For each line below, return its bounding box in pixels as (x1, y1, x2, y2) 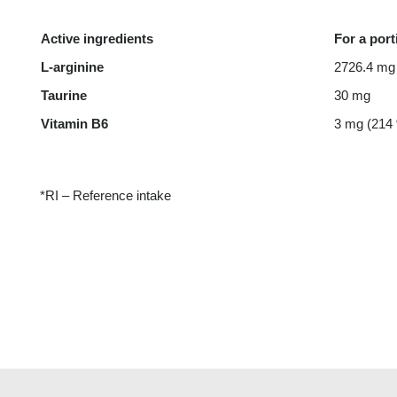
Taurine (40, 88, 87, 104)
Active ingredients (40, 31, 153, 47)
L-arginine (40, 59, 104, 75)
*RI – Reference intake (39, 188, 171, 204)
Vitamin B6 (40, 116, 108, 132)
